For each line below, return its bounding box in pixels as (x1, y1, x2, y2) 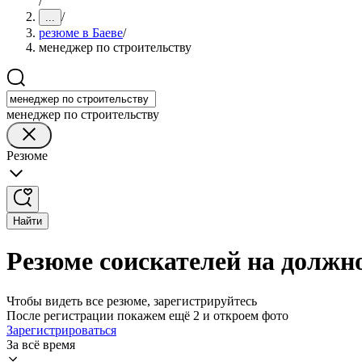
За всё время (6, 337, 75, 351)
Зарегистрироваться (6, 322, 116, 337)
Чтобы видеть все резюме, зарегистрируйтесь (6, 293, 257, 308)
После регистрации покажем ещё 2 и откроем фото (6, 308, 288, 322)
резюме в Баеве (39, 26, 123, 40)
